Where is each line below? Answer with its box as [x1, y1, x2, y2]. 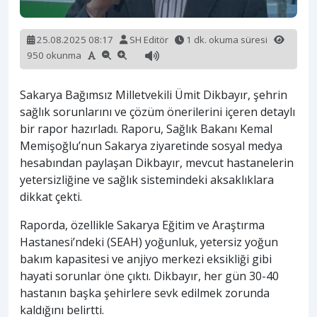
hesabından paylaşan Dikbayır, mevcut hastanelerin [20, 155, 294, 171]
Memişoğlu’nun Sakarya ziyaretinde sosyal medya [20, 138, 282, 154]
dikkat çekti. [20, 189, 82, 205]
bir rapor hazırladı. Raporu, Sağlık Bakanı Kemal [20, 121, 272, 137]
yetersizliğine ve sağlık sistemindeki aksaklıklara [20, 172, 274, 188]
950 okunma [27, 48, 88, 62]
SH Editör [127, 33, 171, 47]
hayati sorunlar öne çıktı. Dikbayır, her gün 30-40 [20, 268, 279, 284]
